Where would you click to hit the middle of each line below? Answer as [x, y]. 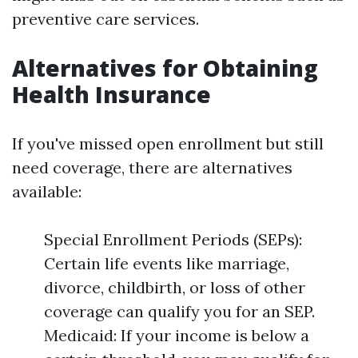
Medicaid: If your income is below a [177, 335]
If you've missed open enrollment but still [168, 143]
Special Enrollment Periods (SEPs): [173, 239]
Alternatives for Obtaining [165, 68]
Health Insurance [111, 94]
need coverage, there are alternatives [152, 167]
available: [47, 191]
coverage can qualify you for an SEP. [179, 311]
